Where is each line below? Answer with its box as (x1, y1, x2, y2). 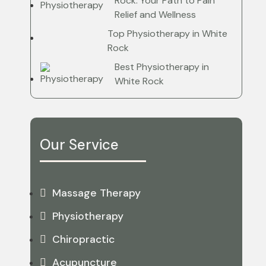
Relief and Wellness (115, 8, 197, 21)
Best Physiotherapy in (115, 61, 210, 73)
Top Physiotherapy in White (107, 27, 227, 40)
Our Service (40, 135, 119, 154)
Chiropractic (52, 233, 115, 246)
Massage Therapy (52, 186, 141, 199)
